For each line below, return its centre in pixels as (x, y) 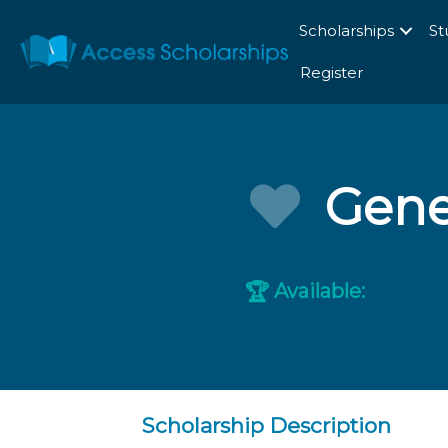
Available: (317, 291)
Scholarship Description (266, 426)
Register (331, 72)
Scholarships (346, 30)
